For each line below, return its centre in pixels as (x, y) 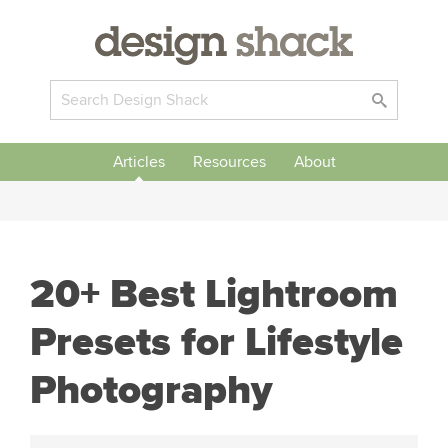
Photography (151, 390)
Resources (229, 162)
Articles (138, 162)
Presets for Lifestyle (216, 342)
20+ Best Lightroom (214, 294)
